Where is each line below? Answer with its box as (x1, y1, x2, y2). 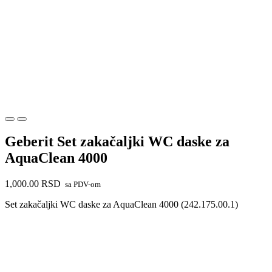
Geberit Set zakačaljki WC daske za (5, 134, 229, 150)
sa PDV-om (63, 180, 101, 189)
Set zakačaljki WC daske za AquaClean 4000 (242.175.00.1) (5, 199, 238, 210)
